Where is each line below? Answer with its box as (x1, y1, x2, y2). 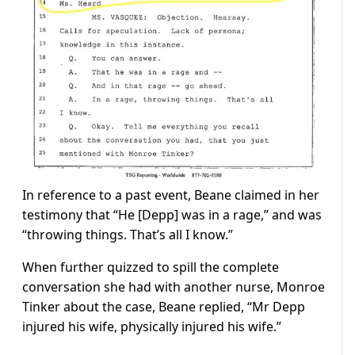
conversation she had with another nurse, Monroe (22, 277, 325, 296)
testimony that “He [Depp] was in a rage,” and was (22, 205, 322, 223)
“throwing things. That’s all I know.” (22, 225, 233, 243)
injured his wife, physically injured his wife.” (22, 317, 281, 335)
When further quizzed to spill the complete (22, 258, 279, 276)
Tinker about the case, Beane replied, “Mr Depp (22, 297, 305, 315)
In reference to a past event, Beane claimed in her (22, 185, 319, 204)
